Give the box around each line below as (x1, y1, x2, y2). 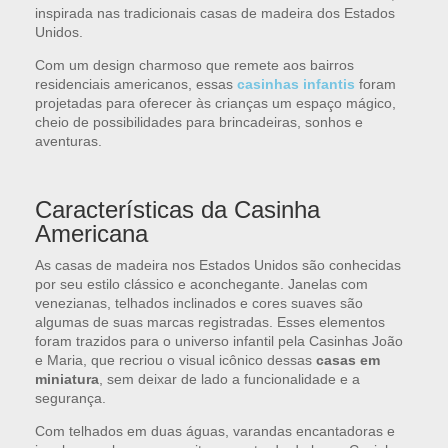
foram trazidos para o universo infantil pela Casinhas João (35, 333, 403, 350)
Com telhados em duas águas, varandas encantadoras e (35, 423, 395, 440)
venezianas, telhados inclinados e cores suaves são (35, 295, 363, 312)
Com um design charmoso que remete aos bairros (35, 57, 354, 74)
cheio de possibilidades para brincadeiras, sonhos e (35, 114, 363, 131)
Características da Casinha (35, 196, 320, 224)
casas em (316, 352, 380, 369)
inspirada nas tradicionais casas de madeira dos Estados (35, 5, 395, 22)
